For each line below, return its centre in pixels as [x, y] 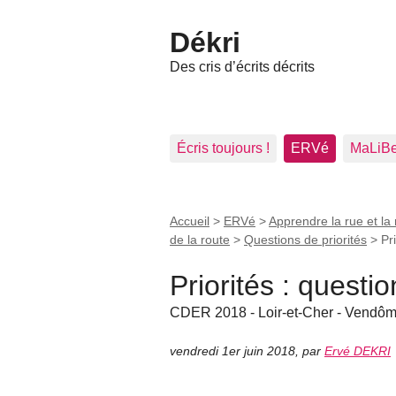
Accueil [190, 221]
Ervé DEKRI [358, 351]
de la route [200, 240]
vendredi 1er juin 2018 [232, 351]
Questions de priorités [305, 240]
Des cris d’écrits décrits [242, 67]
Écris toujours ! [223, 148]
